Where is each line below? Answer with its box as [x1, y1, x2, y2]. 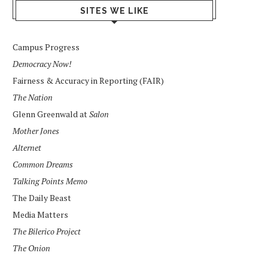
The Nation [13, 92, 53, 103]
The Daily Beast [13, 192, 71, 203]
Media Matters [13, 209, 68, 220]
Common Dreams [13, 159, 73, 170]
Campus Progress [13, 41, 80, 53]
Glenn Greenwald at [13, 108, 89, 120]
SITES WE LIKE [80, 6, 149, 16]
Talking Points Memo [13, 175, 87, 187]
